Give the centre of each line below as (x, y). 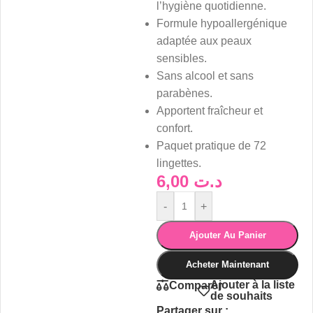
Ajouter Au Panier (227, 235)
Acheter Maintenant (227, 264)
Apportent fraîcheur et (210, 111)
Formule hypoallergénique (222, 23)
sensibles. (182, 58)
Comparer (196, 285)
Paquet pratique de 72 (211, 146)
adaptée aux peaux (204, 41)
